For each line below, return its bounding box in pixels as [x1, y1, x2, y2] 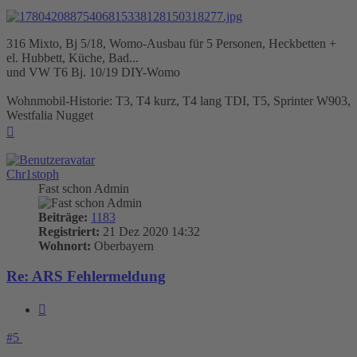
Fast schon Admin [38, 181, 129, 195]
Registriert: [38, 224, 100, 238]
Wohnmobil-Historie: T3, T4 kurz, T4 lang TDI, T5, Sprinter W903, [6, 93, 351, 108]
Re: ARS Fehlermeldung [6, 268, 166, 285]
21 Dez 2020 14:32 [100, 224, 200, 238]
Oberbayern [91, 238, 154, 253]
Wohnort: [38, 238, 91, 253]
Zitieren [45, 300, 84, 314]
